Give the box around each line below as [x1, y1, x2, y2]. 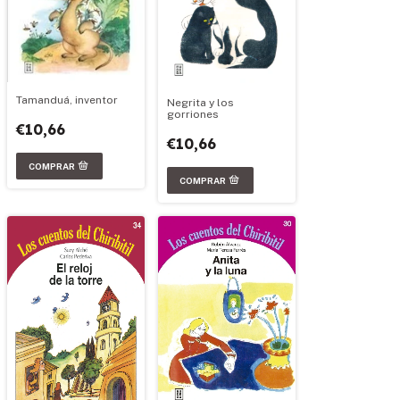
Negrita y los [167, 96, 234, 109]
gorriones [167, 107, 219, 121]
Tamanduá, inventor [16, 94, 118, 107]
